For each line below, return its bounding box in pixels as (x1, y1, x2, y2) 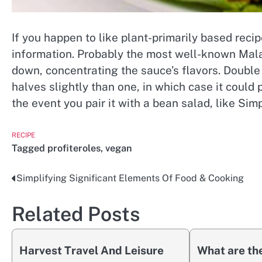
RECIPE (12, 131, 35, 140)
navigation (11, 194, 81, 211)
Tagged (12, 143, 47, 154)
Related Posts (12, 202, 140, 226)
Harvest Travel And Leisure (19, 244, 164, 257)
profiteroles (47, 143, 101, 154)
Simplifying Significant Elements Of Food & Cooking (16, 173, 244, 184)
